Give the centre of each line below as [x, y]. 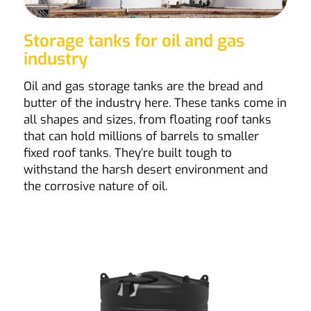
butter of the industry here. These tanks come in [155, 103]
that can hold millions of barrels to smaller [141, 136]
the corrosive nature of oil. [95, 186]
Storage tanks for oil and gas [134, 41]
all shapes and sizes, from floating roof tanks [147, 119]
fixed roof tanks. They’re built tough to [127, 153]
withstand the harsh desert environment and [145, 169]
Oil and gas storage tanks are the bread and [143, 86]
